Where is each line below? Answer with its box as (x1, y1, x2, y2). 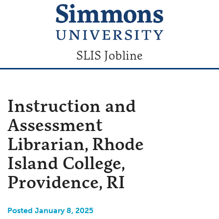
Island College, (7, 152, 124, 174)
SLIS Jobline (76, 47, 143, 63)
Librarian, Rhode (7, 132, 144, 155)
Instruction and (7, 94, 136, 117)
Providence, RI (7, 171, 125, 193)
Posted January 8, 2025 (7, 205, 93, 215)
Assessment (7, 113, 103, 136)
